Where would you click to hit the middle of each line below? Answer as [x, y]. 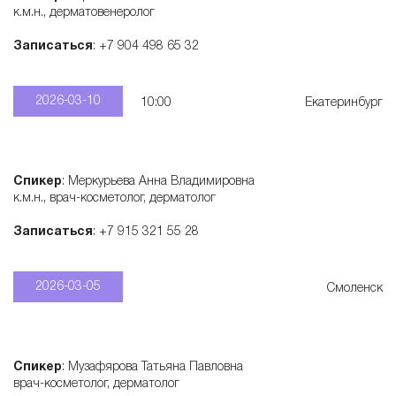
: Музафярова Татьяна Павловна [152, 367]
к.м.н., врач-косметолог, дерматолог [114, 198]
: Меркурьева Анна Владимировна [160, 182]
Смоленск [355, 289]
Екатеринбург [344, 103]
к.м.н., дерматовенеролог [84, 13]
